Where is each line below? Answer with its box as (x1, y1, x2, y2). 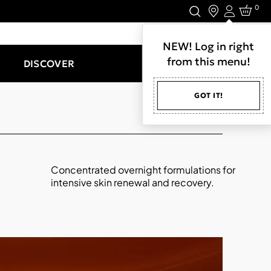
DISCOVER (23, 57, 75, 70)
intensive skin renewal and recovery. (51, 176, 215, 189)
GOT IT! (194, 90, 223, 100)
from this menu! (166, 54, 250, 68)
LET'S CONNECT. (186, 28, 253, 39)
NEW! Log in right (163, 39, 255, 53)
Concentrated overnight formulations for (51, 163, 236, 176)
